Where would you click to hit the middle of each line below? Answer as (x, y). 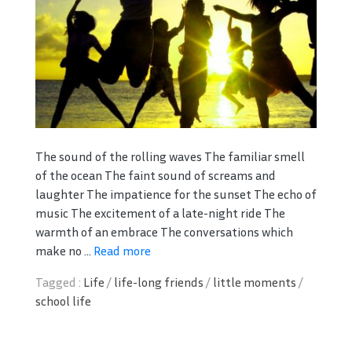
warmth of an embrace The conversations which (164, 231)
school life (63, 301)
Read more (122, 250)
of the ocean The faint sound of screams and (156, 175)
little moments (255, 282)
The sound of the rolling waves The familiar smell (170, 156)
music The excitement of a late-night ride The (160, 213)
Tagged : (59, 282)
